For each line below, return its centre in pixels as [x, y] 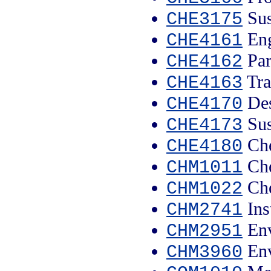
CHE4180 [204, 146]
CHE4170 [204, 104]
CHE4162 [204, 61]
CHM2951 [204, 231]
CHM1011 [204, 167]
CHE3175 [204, 19]
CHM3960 [204, 252]
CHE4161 [204, 40]
